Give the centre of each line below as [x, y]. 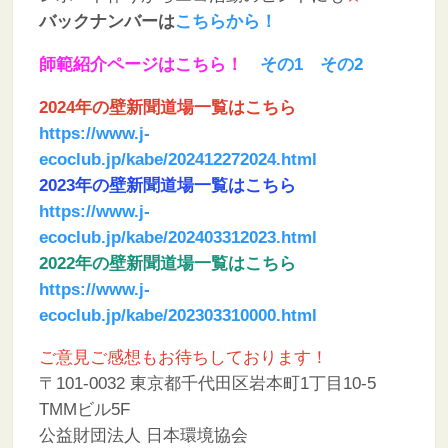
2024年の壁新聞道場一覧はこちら [167, 107]
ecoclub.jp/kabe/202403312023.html [177, 237]
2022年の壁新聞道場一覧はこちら [167, 263]
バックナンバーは [106, 22]
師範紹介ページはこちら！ [140, 64]
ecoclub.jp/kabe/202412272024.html [177, 159]
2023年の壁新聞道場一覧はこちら [167, 185]
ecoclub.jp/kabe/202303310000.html [177, 315]
